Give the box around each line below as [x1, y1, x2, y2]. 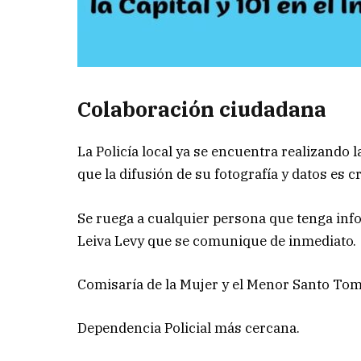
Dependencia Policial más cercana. [77, 318, 301, 337]
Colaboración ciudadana [77, 96, 327, 123]
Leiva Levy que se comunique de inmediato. [77, 231, 357, 250]
